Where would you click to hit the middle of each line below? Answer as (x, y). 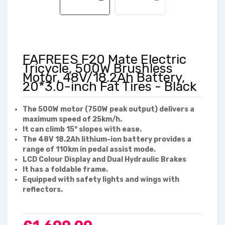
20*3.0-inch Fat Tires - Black (110, 87)
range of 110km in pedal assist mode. (89, 150)
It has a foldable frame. (65, 170)
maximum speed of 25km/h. (72, 120)
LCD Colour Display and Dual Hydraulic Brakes (104, 160)
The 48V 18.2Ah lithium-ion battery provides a (107, 140)
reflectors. (43, 190)
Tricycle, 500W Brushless (98, 69)
